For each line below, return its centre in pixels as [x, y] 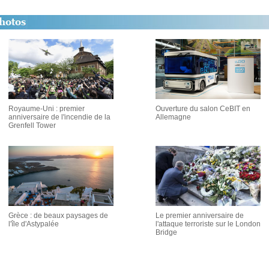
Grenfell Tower [32, 125]
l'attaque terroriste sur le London [208, 224]
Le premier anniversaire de [200, 216]
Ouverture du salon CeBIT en [203, 109]
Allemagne [173, 117]
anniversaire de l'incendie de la [59, 117]
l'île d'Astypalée [34, 224]
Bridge [166, 232]
